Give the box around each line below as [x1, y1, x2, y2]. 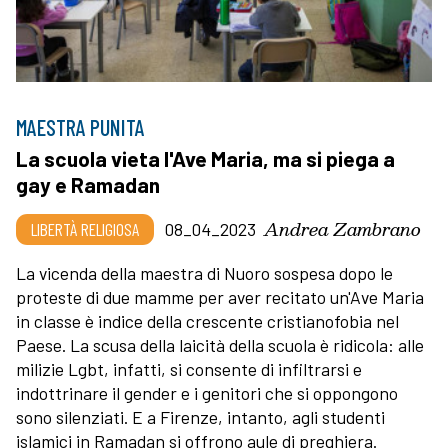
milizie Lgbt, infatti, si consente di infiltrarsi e [16, 357, 362, 380]
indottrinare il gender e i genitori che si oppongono [16, 381, 398, 404]
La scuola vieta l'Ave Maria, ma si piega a [16, 145, 395, 171]
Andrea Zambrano [264, 213, 421, 243]
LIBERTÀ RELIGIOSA [31, 217, 139, 240]
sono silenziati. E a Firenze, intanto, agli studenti [16, 405, 385, 428]
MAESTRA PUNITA [16, 113, 145, 140]
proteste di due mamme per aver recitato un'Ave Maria [16, 285, 424, 308]
